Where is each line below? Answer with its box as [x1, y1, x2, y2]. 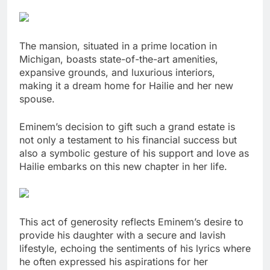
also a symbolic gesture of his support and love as [19, 146, 249, 159]
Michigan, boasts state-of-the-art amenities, [19, 52, 218, 65]
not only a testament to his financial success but [19, 133, 237, 146]
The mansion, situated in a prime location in [19, 39, 217, 52]
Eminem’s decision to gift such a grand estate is [19, 120, 235, 133]
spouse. [19, 92, 55, 105]
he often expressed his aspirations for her [19, 255, 208, 268]
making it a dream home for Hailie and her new [19, 79, 233, 92]
